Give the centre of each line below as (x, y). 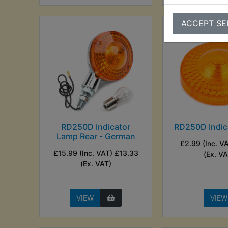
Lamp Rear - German (96, 136)
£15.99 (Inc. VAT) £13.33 (96, 153)
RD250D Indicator (96, 126)
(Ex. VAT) (96, 163)
